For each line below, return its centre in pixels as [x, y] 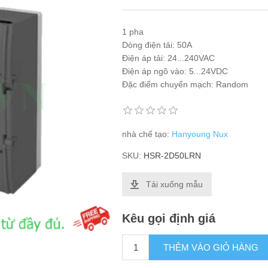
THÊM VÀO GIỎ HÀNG [211, 248]
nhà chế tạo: [146, 134]
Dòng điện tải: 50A [157, 45]
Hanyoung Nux [200, 134]
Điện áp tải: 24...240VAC [169, 58]
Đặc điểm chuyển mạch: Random [185, 84]
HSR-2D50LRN [173, 156]
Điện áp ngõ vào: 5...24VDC [175, 71]
